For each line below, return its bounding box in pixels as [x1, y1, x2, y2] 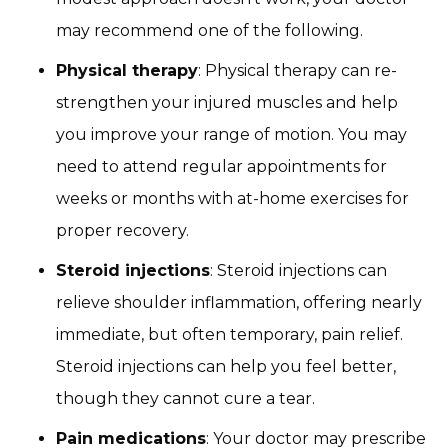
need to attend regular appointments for [56, 156, 387, 176]
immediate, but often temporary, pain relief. [56, 324, 403, 344]
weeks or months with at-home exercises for [56, 188, 409, 208]
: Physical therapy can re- [198, 60, 397, 80]
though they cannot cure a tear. [56, 388, 315, 408]
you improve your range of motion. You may [56, 124, 407, 144]
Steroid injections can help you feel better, [56, 356, 396, 376]
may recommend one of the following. [56, 20, 363, 40]
